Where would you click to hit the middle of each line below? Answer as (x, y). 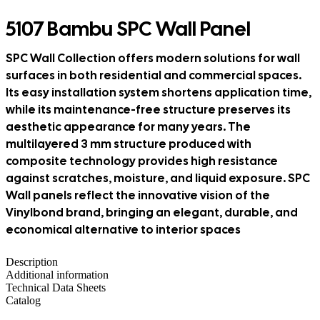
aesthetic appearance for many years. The (128, 127)
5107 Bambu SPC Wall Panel (128, 29)
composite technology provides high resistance (142, 161)
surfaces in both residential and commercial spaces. (154, 75)
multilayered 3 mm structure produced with (129, 144)
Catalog (23, 300)
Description (32, 262)
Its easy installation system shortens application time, (159, 92)
